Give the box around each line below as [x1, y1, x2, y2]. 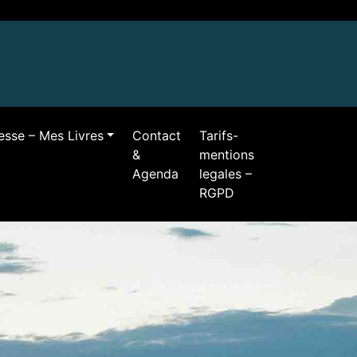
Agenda [132, 166, 179, 182]
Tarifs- [199, 127, 239, 143]
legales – [199, 166, 253, 182]
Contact [132, 127, 182, 143]
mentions [199, 147, 255, 163]
